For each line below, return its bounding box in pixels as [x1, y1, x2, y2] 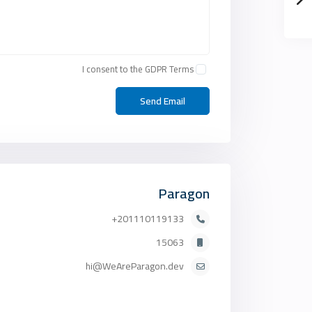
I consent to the [82, 61, 145, 78]
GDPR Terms [145, 61, 194, 78]
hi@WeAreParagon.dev [86, 257, 184, 276]
